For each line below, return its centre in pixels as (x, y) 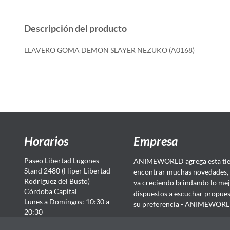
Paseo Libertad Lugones (62, 160)
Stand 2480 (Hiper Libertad (67, 171)
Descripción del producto (75, 28)
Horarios (46, 141)
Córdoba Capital (51, 191)
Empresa (156, 141)
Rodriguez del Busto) (57, 181)
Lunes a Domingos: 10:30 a (67, 202)
